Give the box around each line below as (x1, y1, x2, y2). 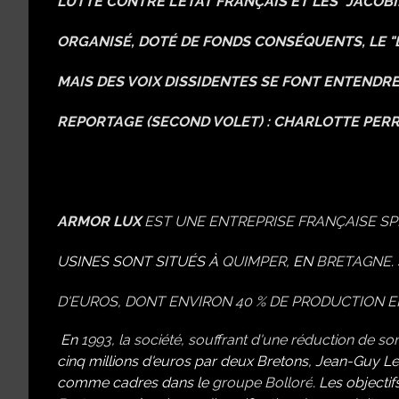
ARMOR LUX (57, 212, 141, 230)
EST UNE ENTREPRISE (144, 212, 297, 230)
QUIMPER (222, 252, 286, 270)
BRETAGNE (316, 252, 391, 270)
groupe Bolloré (212, 374, 313, 392)
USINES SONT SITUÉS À (57, 252, 222, 270)
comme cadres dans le (57, 374, 208, 392)
